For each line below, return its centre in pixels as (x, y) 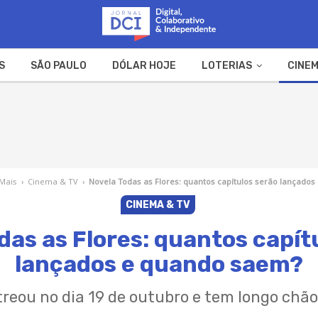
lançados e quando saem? (159, 264)
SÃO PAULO (58, 65)
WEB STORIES (200, 99)
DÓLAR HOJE (144, 65)
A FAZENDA (113, 99)
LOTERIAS (226, 65)
